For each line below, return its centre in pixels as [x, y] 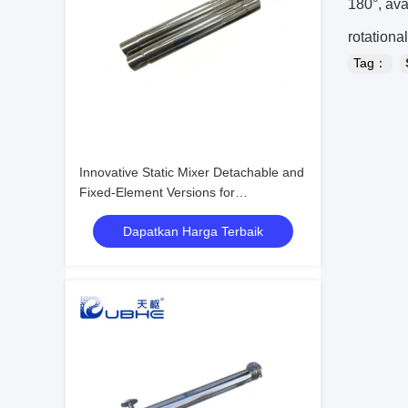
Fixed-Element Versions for [157, 192]
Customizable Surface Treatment [174, 212]
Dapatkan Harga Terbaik [193, 231]
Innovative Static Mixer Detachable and [192, 172]
